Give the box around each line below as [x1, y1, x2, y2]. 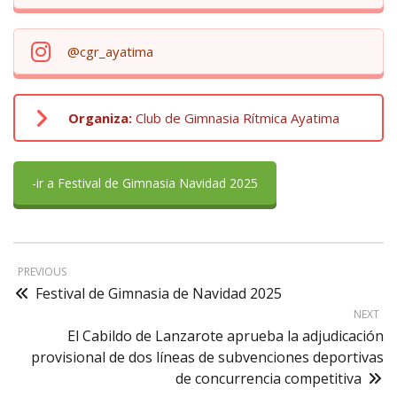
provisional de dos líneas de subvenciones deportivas [31, 347, 384, 368]
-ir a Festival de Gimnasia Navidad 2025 [32, 175, 258, 192]
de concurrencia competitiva [175, 369, 362, 389]
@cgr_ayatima [67, 43, 153, 61]
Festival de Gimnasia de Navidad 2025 [35, 284, 282, 304]
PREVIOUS [18, 264, 66, 280]
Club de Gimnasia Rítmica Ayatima [132, 109, 339, 128]
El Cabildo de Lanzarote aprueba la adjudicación [67, 326, 384, 346]
